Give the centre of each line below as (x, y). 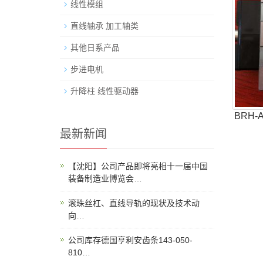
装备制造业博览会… (105, 178)
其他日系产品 (95, 47)
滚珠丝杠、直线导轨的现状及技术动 (134, 203)
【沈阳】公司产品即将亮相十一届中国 (138, 166)
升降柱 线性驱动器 (104, 91)
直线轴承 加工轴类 (104, 26)
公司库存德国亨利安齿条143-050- (130, 240)
